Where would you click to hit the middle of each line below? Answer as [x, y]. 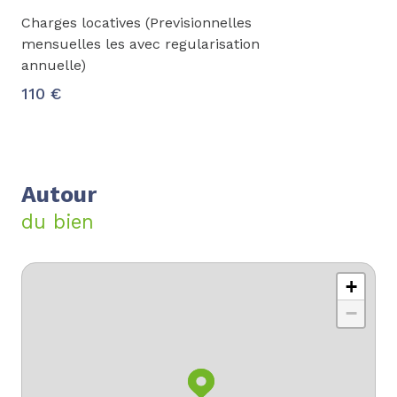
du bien [58, 221]
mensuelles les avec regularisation [140, 43]
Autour [59, 194]
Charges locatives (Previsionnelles [136, 22]
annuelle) [54, 65]
